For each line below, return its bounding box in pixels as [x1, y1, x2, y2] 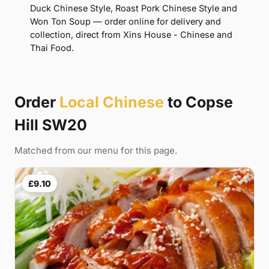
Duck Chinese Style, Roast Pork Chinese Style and [30, 3, 237, 14]
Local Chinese [59, 93, 164, 112]
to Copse [164, 93, 233, 112]
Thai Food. [30, 43, 74, 53]
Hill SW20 [14, 116, 87, 134]
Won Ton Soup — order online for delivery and [30, 16, 221, 27]
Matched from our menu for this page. [14, 145, 177, 157]
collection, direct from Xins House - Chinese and [30, 29, 232, 40]
